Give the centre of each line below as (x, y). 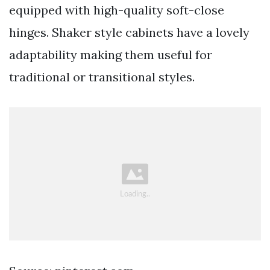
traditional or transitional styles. (102, 77)
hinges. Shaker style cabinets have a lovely (129, 33)
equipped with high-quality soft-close (117, 10)
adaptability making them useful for (111, 55)
